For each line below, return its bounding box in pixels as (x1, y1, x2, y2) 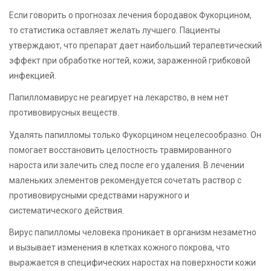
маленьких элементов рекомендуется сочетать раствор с (9, 175, 241, 185)
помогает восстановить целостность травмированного (9, 145, 232, 155)
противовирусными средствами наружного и (9, 190, 189, 200)
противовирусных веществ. (9, 108, 119, 118)
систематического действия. (9, 205, 124, 215)
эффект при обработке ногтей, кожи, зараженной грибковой (9, 56, 250, 66)
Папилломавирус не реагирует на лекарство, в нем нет (9, 93, 229, 103)
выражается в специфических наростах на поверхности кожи (9, 257, 256, 267)
